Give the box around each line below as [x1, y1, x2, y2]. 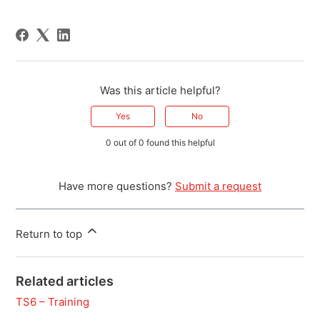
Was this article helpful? [99, 84, 221, 98]
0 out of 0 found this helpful [105, 137, 215, 149]
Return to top [16, 227, 86, 241]
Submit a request [175, 179, 261, 194]
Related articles [16, 274, 114, 289]
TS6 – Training [16, 295, 90, 309]
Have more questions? [59, 179, 175, 194]
